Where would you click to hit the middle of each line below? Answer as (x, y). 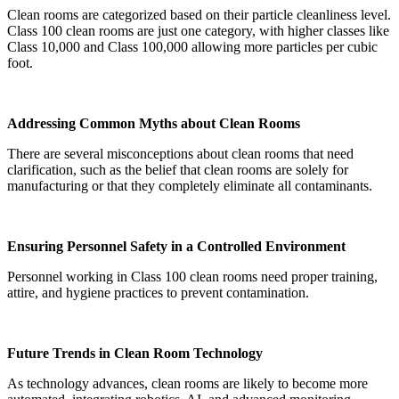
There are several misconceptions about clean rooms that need (180, 154)
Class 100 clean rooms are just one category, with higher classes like (198, 31)
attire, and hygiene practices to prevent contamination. (158, 293)
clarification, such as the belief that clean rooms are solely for (178, 170)
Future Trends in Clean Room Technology (135, 354)
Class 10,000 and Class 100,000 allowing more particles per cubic (192, 47)
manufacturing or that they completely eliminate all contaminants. (190, 186)
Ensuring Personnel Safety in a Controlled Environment (176, 247)
